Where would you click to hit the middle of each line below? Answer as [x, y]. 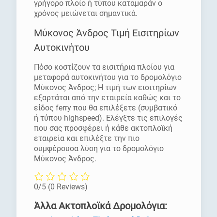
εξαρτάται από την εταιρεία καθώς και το [107, 98]
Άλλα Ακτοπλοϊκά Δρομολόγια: [100, 206]
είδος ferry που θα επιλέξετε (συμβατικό [105, 108]
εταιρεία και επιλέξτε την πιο [86, 138]
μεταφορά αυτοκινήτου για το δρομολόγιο [108, 77]
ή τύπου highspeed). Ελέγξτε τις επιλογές [108, 118]
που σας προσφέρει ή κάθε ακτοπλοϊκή [103, 128]
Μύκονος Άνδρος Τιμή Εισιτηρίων [106, 33]
